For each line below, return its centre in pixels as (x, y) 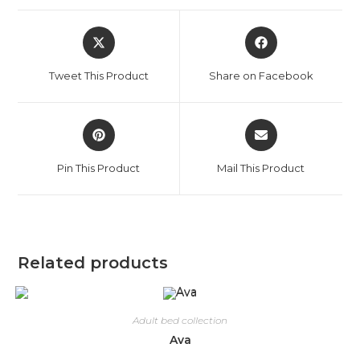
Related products (93, 263)
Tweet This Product (98, 76)
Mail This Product (261, 168)
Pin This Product (99, 168)
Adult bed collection (180, 320)
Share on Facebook (261, 76)
